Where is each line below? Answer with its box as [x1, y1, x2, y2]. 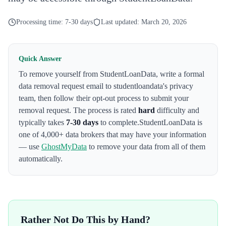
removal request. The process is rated [19, 106, 138, 115]
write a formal [160, 70, 204, 78]
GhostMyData [41, 142, 87, 151]
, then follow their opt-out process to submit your [34, 94, 189, 102]
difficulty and [155, 106, 199, 115]
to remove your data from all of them [87, 142, 205, 151]
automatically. [19, 154, 63, 163]
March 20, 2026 [141, 18, 187, 26]
